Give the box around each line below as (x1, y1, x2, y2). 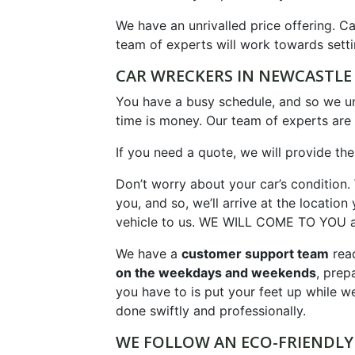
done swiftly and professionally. (115, 303, 306, 319)
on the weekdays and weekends (115, 265, 316, 281)
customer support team (181, 246, 329, 262)
